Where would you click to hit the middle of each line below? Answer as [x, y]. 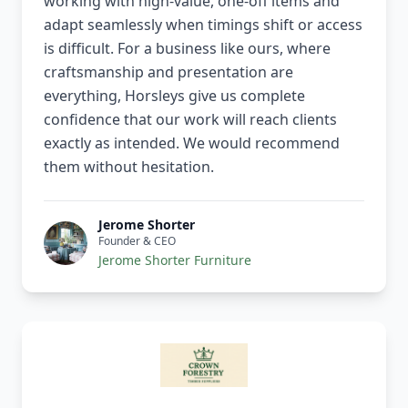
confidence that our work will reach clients [190, 120]
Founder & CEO [137, 241]
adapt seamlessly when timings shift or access [203, 25]
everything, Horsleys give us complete [174, 96]
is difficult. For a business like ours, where [187, 49]
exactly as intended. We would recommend [192, 143]
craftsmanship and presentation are [168, 72]
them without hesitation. [129, 167]
